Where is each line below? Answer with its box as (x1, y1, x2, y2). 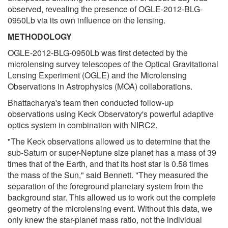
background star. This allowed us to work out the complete (8, 191, 216, 203)
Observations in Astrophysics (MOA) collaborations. (8, 80, 192, 92)
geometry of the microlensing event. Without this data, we (8, 202, 212, 214)
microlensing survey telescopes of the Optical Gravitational (8, 58, 218, 70)
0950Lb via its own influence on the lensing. (8, 14, 165, 26)
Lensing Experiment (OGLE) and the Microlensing (8, 69, 187, 81)
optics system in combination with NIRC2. (8, 119, 157, 131)
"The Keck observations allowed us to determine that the (8, 135, 210, 147)
